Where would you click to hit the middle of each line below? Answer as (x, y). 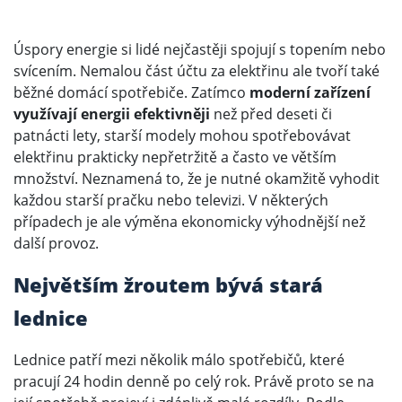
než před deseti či (271, 114)
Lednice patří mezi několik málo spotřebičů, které (179, 360)
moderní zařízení (310, 93)
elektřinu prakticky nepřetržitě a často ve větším (175, 157)
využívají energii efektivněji (112, 114)
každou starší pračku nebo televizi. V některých (171, 201)
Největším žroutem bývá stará (168, 285)
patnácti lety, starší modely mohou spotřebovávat (182, 136)
